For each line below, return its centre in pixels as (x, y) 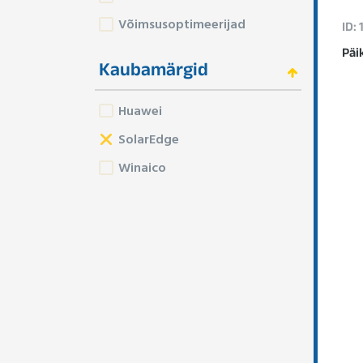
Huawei (140, 110)
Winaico (142, 167)
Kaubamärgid (154, 73)
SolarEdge (149, 138)
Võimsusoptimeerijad (182, 24)
